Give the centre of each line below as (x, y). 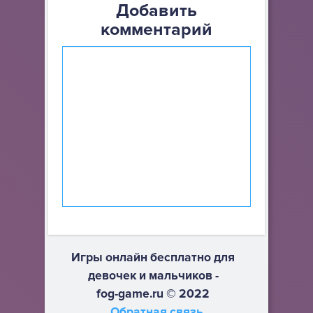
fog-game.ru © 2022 (153, 294)
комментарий (156, 30)
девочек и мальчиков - (153, 276)
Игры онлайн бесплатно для (153, 258)
